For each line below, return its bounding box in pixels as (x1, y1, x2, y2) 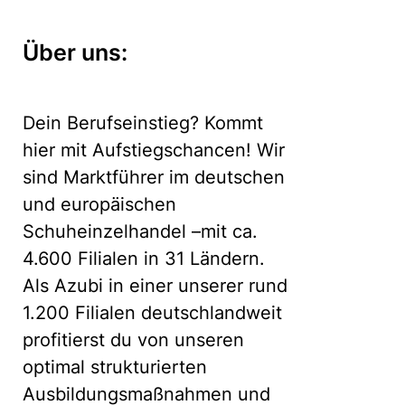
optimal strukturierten (23, 356, 207, 378)
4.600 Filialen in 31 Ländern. (23, 248, 265, 269)
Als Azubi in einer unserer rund (23, 275, 287, 297)
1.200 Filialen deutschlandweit (23, 302, 282, 324)
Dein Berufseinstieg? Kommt (23, 112, 263, 134)
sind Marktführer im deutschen (23, 166, 285, 188)
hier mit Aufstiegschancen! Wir (23, 139, 285, 161)
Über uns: (23, 39, 127, 66)
